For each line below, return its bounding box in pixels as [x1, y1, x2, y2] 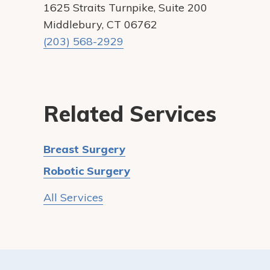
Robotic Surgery [43, 164, 130, 178]
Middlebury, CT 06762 [43, 17, 157, 31]
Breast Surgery [43, 142, 125, 156]
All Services [43, 190, 103, 204]
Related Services [43, 100, 216, 127]
